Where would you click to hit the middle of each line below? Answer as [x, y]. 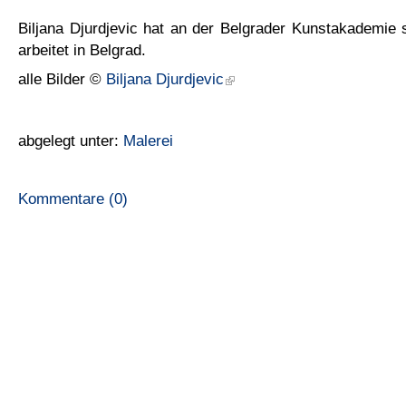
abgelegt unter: [71, 140]
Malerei [148, 140]
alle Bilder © [62, 78]
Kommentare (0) [73, 198]
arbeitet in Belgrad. [82, 49]
